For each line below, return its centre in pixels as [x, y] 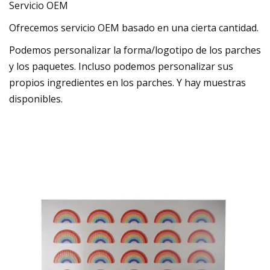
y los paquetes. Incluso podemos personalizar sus [121, 66]
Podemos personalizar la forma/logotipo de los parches [135, 50]
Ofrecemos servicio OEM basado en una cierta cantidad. [134, 27]
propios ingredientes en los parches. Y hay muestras [127, 82]
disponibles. [36, 99]
